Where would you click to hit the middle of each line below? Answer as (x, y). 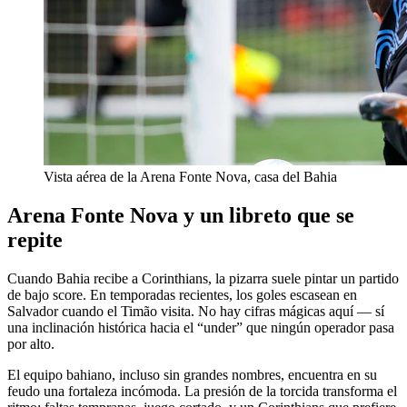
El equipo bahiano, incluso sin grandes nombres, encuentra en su (192, 374)
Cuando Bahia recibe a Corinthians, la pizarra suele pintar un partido (203, 278)
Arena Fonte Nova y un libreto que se (181, 215)
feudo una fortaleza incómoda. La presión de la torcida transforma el (202, 391)
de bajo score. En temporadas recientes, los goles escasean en (182, 294)
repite (35, 239)
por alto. (31, 343)
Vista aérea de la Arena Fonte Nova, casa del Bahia (190, 176)
